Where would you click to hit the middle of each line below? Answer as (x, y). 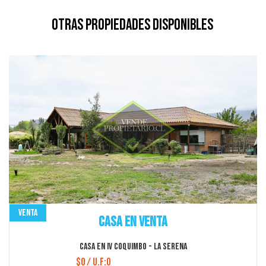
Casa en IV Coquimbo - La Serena (133, 247)
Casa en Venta (133, 222)
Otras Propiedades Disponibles (132, 26)
